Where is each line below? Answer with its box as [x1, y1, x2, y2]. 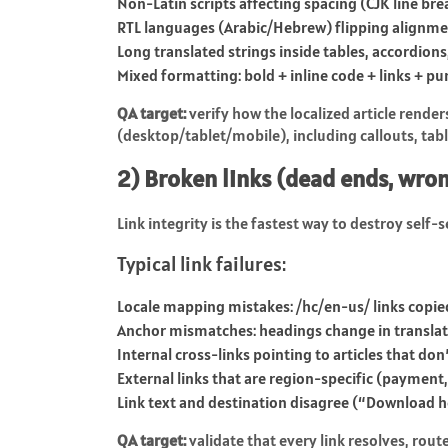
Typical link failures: [117, 250, 286, 277]
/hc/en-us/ [296, 295, 370, 316]
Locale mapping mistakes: [117, 295, 296, 316]
